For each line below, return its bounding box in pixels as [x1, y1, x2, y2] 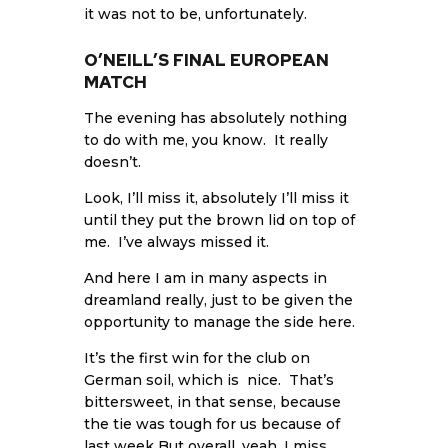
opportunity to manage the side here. [84, 313, 355, 332]
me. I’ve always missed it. [84, 233, 269, 252]
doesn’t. [84, 153, 141, 172]
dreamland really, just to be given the [84, 291, 353, 310]
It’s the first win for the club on [84, 349, 310, 368]
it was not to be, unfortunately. [84, 5, 307, 24]
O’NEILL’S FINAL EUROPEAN [84, 49, 329, 72]
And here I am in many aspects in [84, 269, 327, 288]
